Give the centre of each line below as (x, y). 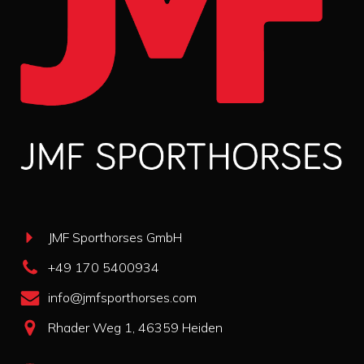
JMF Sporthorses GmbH (115, 238)
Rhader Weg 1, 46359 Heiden (135, 328)
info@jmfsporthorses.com (122, 298)
